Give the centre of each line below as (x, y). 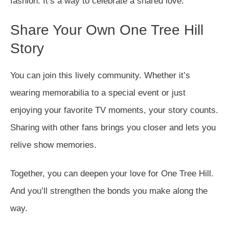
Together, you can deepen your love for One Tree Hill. (112, 174)
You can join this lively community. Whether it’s (100, 75)
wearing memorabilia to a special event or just (98, 93)
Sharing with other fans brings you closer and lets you (113, 128)
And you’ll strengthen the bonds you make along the (109, 191)
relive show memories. (53, 145)
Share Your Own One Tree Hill (107, 30)
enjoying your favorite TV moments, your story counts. (114, 110)
